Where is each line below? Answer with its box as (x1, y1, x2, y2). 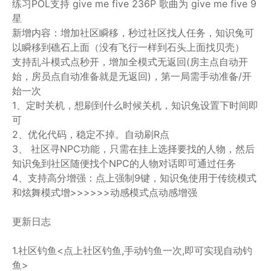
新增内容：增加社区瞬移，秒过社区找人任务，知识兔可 (12, 27, 254, 39)
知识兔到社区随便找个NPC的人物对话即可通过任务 (12, 157, 236, 169)
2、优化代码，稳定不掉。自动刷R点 (12, 128, 169, 140)
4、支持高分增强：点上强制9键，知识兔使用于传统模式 (12, 172, 256, 184)
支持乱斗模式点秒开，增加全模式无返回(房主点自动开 (12, 56, 248, 68)
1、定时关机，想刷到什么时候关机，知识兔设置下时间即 (12, 99, 258, 111)
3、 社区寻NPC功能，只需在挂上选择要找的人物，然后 (12, 143, 255, 155)
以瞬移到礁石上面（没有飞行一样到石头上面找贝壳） (12, 41, 244, 53)
